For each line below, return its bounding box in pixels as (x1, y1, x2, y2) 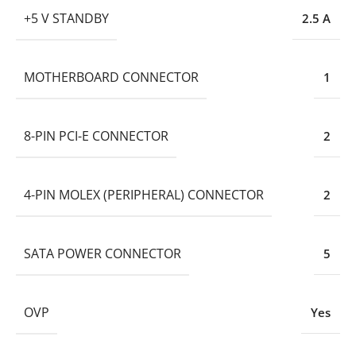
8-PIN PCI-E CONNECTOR (24, 126, 168, 145)
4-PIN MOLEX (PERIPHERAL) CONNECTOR (24, 185, 264, 203)
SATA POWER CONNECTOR (24, 244, 181, 262)
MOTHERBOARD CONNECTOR (24, 68, 199, 86)
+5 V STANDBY (24, 9, 109, 27)
